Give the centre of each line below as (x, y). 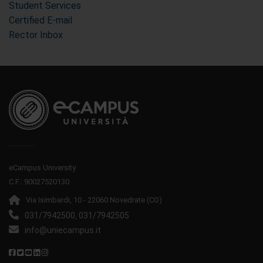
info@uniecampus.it (63, 230)
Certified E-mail (41, 20)
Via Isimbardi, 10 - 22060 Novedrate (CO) (94, 200)
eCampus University (42, 168)
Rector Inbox (36, 35)
